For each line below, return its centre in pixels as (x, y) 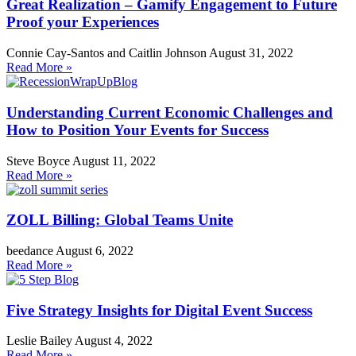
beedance (31, 250)
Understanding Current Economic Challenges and (170, 112)
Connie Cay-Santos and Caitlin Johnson (108, 53)
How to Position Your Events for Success (137, 130)
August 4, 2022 (114, 341)
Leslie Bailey (41, 341)
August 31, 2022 (251, 53)
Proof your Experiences (83, 22)
